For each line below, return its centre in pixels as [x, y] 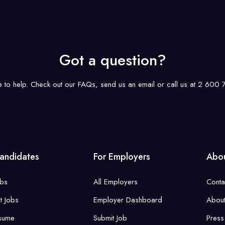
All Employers [115, 182]
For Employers [122, 157]
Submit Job [110, 218]
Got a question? [113, 60]
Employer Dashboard [128, 200]
